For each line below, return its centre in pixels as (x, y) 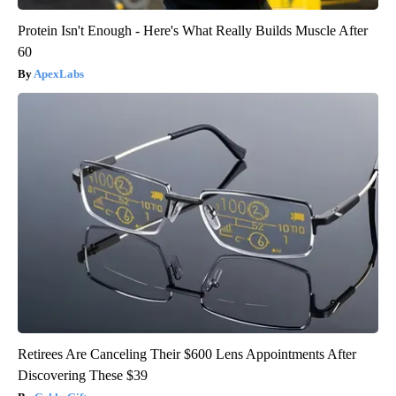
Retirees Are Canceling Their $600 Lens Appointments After (187, 354)
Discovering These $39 (83, 375)
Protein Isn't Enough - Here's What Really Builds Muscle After (193, 30)
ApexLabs (59, 73)
